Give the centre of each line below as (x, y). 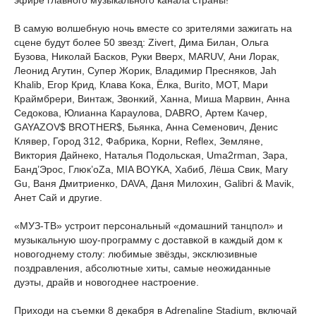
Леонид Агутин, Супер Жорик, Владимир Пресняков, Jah (145, 71)
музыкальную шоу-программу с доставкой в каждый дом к (148, 240)
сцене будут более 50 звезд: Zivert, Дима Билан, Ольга (141, 42)
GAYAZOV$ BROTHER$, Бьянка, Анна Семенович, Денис (146, 127)
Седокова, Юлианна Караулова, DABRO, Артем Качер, (141, 113)
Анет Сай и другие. (58, 197)
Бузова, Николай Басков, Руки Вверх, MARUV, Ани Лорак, (147, 56)
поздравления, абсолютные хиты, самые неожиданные (142, 268)
